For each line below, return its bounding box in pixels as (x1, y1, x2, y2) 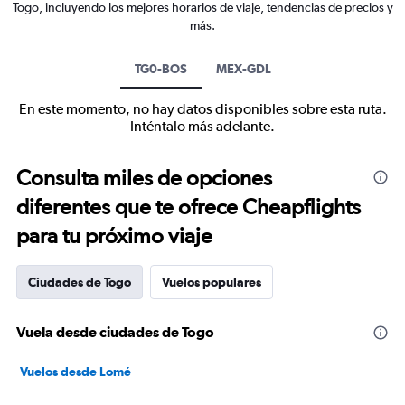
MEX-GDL (215, 61, 271, 76)
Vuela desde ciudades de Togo (16, 324, 214, 340)
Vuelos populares (162, 275, 261, 289)
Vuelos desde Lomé (20, 364, 131, 379)
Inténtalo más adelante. (130, 118, 275, 135)
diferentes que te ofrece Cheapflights (16, 193, 361, 220)
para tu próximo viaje (16, 222, 212, 249)
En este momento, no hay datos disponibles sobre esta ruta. (18, 100, 387, 118)
